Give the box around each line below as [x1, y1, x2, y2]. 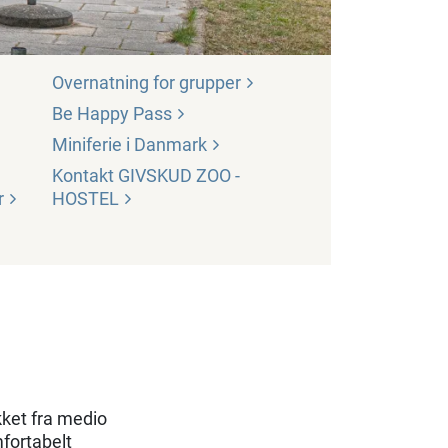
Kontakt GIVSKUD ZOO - [52, 165, 240, 187]
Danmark [134, 134, 207, 156]
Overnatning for [52, 72, 179, 94]
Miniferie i [52, 134, 134, 156]
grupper [179, 72, 241, 94]
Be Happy [52, 103, 133, 125]
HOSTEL [52, 188, 119, 210]
